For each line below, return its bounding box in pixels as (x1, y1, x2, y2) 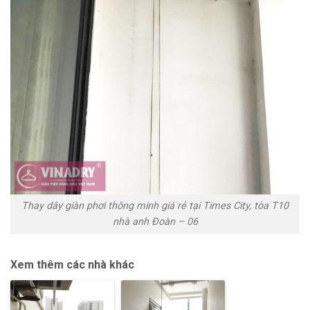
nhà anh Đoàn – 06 (112, 216, 198, 228)
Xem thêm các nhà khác (10, 258, 134, 271)
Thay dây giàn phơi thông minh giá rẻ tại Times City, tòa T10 (21, 200, 289, 212)
